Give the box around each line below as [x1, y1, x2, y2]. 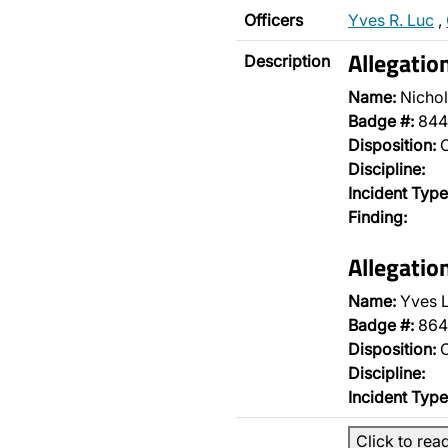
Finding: [348, 207, 407, 227]
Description [244, 51, 330, 71]
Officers [244, 10, 303, 30]
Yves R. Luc [348, 10, 434, 30]
